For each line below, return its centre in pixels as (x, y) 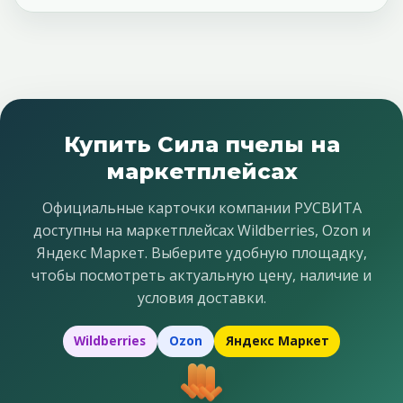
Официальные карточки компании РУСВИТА (201, 208)
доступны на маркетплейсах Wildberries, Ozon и (201, 231)
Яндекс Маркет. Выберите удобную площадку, (201, 253)
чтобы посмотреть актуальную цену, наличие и (201, 276)
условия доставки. (201, 298)
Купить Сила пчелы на (201, 145)
